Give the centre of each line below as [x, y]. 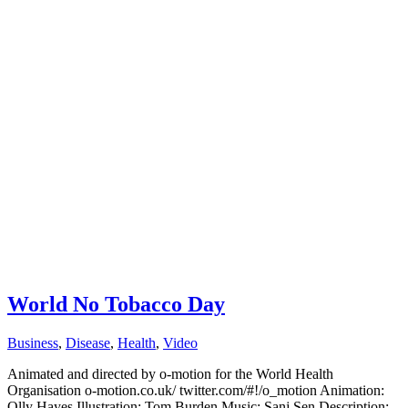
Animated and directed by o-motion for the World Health [170, 373]
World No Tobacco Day [116, 304]
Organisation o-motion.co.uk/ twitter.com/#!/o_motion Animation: [196, 390]
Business [33, 342]
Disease [88, 342]
